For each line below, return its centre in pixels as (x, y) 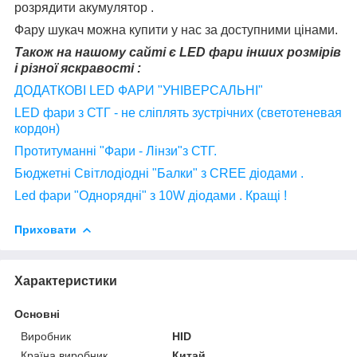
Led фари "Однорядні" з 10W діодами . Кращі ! (151, 195)
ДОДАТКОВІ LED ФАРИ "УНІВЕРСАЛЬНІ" (139, 90)
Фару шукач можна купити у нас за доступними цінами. (176, 29)
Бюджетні (44, 173)
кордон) (37, 128)
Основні (37, 314)
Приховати (45, 229)
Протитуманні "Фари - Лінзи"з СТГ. (116, 151)
